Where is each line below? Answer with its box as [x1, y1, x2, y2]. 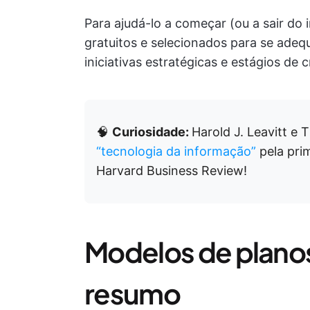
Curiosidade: [112, 125, 192, 139]
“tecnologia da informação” [96, 144, 256, 158]
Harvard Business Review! [96, 163, 247, 178]
